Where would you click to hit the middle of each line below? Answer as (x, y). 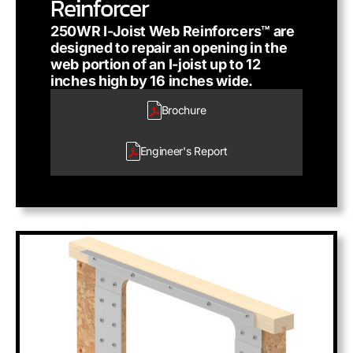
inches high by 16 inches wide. (152, 81)
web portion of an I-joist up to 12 (156, 64)
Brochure (184, 110)
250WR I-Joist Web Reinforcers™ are (173, 31)
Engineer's (165, 151)
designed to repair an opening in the (169, 48)
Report (209, 151)
